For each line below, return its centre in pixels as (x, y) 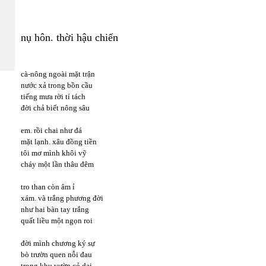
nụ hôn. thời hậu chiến (69, 37)
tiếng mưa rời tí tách (53, 96)
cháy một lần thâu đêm (57, 164)
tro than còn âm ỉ (48, 187)
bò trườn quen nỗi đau (56, 254)
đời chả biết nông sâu (55, 108)
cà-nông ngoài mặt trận (58, 74)
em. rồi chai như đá (51, 130)
